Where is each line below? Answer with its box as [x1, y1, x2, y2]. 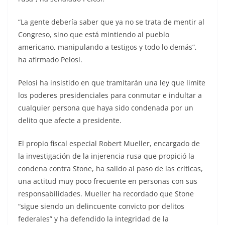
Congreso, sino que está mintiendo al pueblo [18, 29, 169, 39]
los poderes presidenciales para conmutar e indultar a [18, 90, 202, 100]
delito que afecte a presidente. [18, 115, 122, 125]
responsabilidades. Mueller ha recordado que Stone [18, 188, 194, 198]
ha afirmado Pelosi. [18, 54, 82, 64]
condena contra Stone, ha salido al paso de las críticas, [18, 163, 203, 173]
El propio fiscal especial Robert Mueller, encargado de [18, 138, 200, 148]
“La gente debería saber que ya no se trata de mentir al [18, 17, 204, 27]
